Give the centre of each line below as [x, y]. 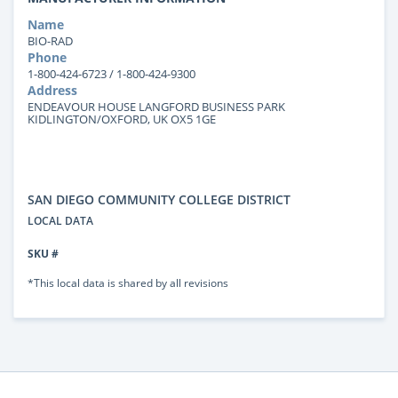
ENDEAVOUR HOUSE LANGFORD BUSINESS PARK [156, 106]
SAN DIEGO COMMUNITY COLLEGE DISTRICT [159, 199]
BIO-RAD [50, 40]
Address [52, 90]
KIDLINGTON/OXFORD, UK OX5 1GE [122, 119]
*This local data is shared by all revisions [128, 282]
